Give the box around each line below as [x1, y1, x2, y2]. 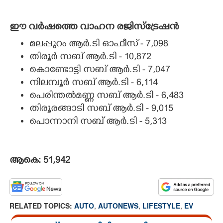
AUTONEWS [98, 200, 138, 211]
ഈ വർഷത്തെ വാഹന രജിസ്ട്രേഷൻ [9, 21, 179, 34]
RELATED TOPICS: [9, 200, 74, 211]
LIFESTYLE [142, 200, 180, 211]
